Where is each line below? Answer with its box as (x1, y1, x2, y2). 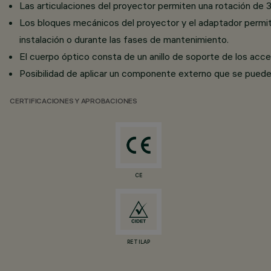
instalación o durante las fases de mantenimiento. (19, 33, 229, 45)
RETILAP (126, 240, 151, 246)
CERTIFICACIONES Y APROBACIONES (10, 98, 137, 106)
